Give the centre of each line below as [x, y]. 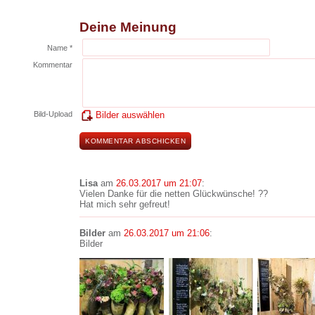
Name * [60, 48]
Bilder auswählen [130, 115]
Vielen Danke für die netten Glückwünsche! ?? [174, 194]
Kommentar [53, 65]
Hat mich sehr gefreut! [125, 204]
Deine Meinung [128, 27]
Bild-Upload [53, 114]
